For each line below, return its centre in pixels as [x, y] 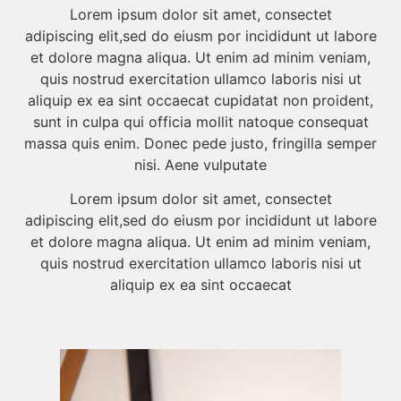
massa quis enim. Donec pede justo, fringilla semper [200, 143]
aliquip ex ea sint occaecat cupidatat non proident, [200, 100]
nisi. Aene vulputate [200, 164]
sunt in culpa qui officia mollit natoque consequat [200, 121]
